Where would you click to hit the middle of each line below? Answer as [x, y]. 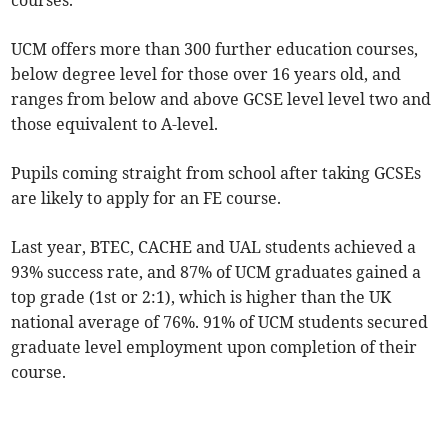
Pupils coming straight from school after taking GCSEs [216, 173]
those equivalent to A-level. [115, 124]
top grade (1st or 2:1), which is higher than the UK [201, 297]
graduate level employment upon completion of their [214, 347]
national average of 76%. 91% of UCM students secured [220, 322]
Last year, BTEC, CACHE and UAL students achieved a [214, 247]
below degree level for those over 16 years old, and [206, 74]
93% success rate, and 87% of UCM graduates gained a [216, 272]
